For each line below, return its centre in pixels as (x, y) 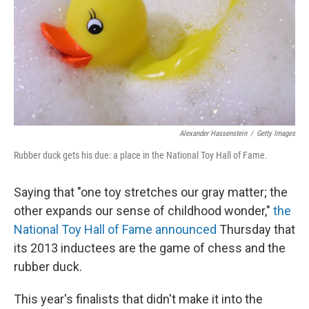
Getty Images (276, 133)
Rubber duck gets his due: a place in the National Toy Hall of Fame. (141, 155)
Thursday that (256, 229)
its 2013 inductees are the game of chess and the (150, 248)
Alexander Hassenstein (213, 133)
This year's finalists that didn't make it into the (138, 299)
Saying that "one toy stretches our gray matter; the (151, 192)
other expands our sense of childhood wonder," (143, 211)
